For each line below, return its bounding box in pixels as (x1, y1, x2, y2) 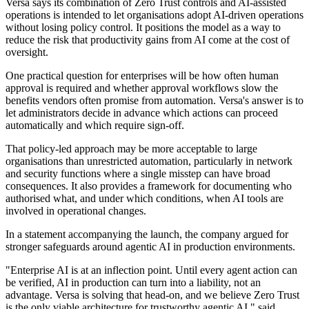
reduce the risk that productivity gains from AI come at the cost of (6, 34, 290, 46)
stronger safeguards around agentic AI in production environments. (6, 241, 295, 253)
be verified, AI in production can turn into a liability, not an (6, 277, 261, 289)
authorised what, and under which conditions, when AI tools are (6, 192, 283, 205)
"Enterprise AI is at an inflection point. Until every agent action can (6, 264, 297, 277)
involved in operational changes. (6, 205, 146, 217)
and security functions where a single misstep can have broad (6, 168, 270, 180)
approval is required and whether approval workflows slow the (6, 82, 278, 94)
